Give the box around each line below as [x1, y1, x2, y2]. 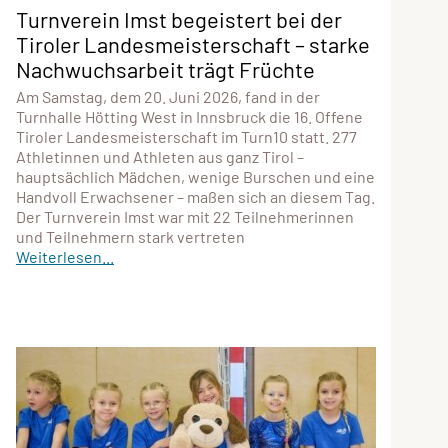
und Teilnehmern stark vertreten [15, 226, 245, 246]
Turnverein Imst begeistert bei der [15, 5, 342, 32]
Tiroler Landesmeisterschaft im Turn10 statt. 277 [15, 126, 357, 146]
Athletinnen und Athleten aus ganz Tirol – [15, 146, 304, 166]
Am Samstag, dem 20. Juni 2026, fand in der [15, 86, 320, 106]
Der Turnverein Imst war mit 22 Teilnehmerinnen [15, 206, 354, 226]
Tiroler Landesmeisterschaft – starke [15, 30, 370, 57]
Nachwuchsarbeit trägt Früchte [15, 55, 315, 82]
